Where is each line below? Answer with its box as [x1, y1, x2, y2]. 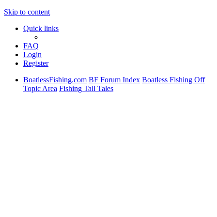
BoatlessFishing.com [23, 76, 87, 84]
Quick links [23, 24, 59, 32]
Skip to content [4, 8, 50, 16]
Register [23, 59, 48, 67]
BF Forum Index [89, 76, 140, 84]
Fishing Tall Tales [59, 84, 113, 93]
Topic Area [23, 84, 57, 93]
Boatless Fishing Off [142, 76, 205, 84]
